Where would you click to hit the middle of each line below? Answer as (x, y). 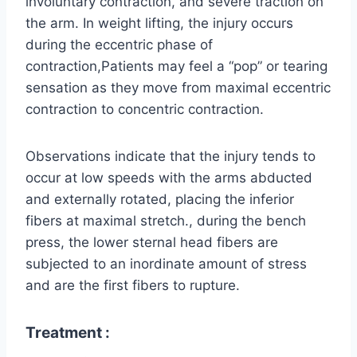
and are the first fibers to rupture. (133, 286)
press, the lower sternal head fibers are (152, 243)
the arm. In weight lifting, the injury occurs (159, 24)
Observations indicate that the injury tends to (171, 157)
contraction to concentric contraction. (145, 110)
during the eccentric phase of (119, 45)
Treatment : (68, 333)
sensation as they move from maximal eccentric (178, 88)
